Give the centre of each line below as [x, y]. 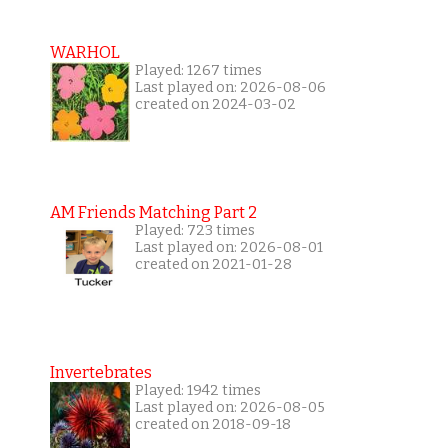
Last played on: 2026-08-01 [228, 248]
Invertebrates [100, 373]
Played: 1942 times [197, 391]
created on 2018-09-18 [212, 425]
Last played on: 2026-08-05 [229, 408]
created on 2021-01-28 [213, 265]
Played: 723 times [194, 231]
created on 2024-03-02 [215, 105]
